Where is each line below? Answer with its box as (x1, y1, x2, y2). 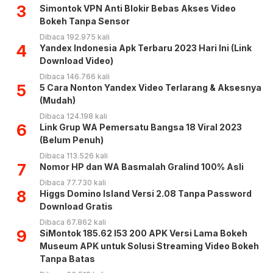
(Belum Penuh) (40, 135, 104, 146)
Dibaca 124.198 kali (40, 112, 107, 121)
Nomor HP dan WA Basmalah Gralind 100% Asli (40, 161, 244, 172)
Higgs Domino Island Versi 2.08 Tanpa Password (40, 188, 252, 199)
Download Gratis (40, 201, 113, 212)
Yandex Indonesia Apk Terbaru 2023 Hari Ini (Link (40, 43, 252, 54)
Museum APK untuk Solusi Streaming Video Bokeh (40, 241, 259, 252)
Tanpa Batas (40, 253, 95, 264)
